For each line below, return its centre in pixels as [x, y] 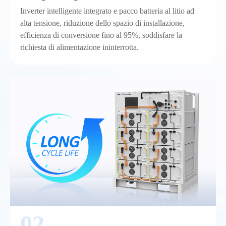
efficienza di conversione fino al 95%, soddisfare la [101, 35]
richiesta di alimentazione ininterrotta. [79, 47]
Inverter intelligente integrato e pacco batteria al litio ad [107, 11]
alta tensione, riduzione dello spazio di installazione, [102, 23]
